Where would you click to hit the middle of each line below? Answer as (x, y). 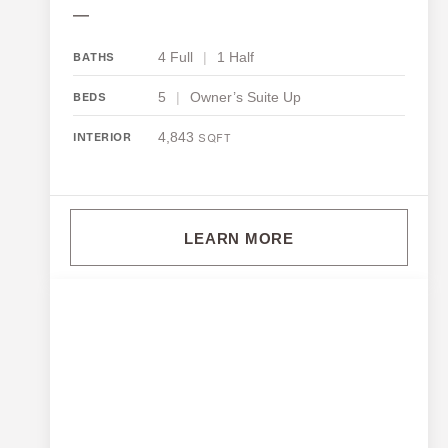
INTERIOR (102, 138)
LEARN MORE (239, 239)
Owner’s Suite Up (245, 97)
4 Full (175, 57)
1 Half (235, 57)
